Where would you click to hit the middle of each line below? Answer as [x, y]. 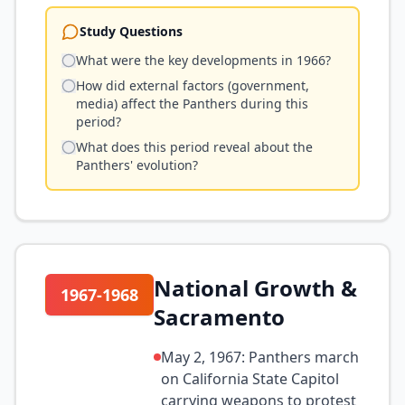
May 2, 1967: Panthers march [260, 357]
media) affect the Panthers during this [192, 104]
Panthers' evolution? [137, 165]
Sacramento [219, 317]
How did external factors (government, [193, 85]
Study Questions [131, 31]
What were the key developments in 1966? [203, 60]
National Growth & [255, 288]
